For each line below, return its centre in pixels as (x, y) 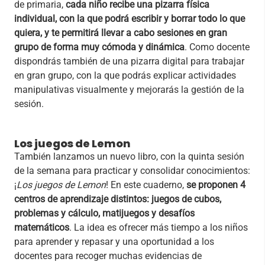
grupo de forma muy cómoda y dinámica (99, 47)
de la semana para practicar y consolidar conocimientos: (132, 170)
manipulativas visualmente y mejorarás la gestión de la (129, 89)
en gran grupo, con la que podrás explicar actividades (125, 75)
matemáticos (42, 227)
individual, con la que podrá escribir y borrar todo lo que (130, 18)
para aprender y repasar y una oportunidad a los (114, 241)
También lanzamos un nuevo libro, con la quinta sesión (129, 156)
